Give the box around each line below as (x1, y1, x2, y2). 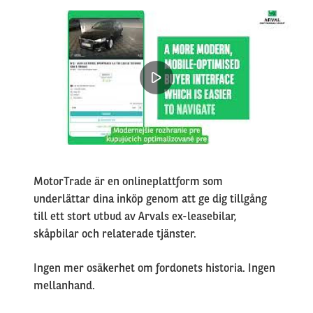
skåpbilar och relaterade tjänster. (34, 227, 196, 240)
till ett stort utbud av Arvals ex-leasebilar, (34, 210, 237, 223)
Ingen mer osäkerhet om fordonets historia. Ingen (34, 261, 275, 275)
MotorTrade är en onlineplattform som (34, 175, 223, 188)
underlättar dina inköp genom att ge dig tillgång (34, 192, 267, 205)
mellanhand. (34, 279, 95, 292)
